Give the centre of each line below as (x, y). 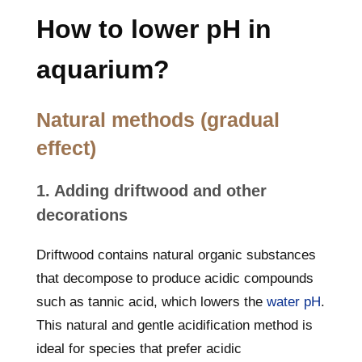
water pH (294, 302)
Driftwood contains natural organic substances (176, 255)
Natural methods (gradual (158, 120)
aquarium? (103, 69)
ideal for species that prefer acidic (139, 349)
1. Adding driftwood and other (152, 191)
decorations (82, 215)
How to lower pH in (154, 29)
